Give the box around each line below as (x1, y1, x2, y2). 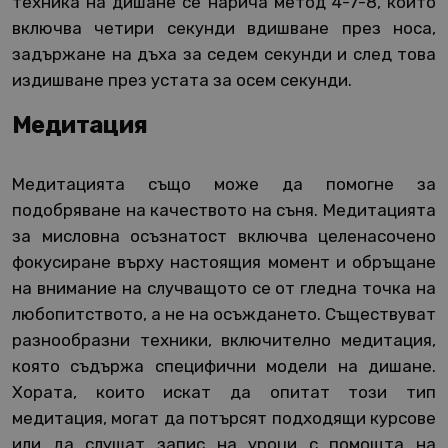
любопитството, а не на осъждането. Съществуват (12, 304, 436, 325)
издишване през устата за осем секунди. (12, 70, 352, 91)
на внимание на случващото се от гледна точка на (12, 278, 436, 299)
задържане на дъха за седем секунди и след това (12, 44, 436, 65)
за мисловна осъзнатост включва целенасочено (12, 226, 436, 247)
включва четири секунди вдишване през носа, (12, 18, 436, 39)
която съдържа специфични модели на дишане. (12, 356, 436, 377)
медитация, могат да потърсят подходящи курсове (12, 408, 436, 429)
